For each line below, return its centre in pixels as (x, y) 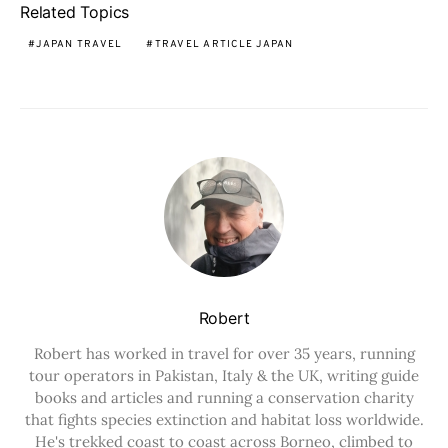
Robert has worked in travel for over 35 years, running (224, 353)
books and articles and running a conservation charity (224, 397)
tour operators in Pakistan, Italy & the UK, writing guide (224, 375)
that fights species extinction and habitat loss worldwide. (224, 419)
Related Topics (75, 12)
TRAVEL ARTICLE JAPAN (224, 44)
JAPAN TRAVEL (79, 44)
